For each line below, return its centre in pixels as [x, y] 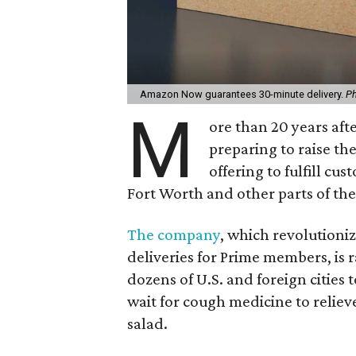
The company [174, 234]
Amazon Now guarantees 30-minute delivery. [243, 94]
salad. [148, 323]
